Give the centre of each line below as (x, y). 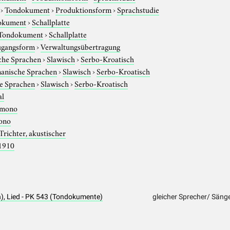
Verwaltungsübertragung (81, 46)
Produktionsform (84, 9)
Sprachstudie (138, 9)
